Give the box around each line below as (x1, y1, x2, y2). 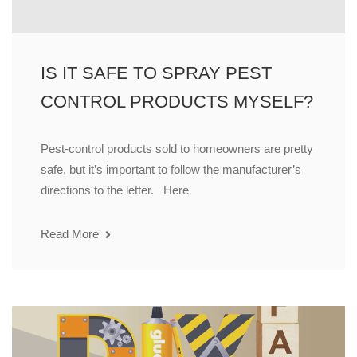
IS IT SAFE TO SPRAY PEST (41, 63, 272, 84)
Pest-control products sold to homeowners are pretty (41, 142, 313, 156)
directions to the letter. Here (41, 183, 189, 198)
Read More (41, 227, 102, 241)
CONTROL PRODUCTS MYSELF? (41, 92, 313, 112)
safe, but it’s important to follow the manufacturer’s (41, 163, 301, 177)
